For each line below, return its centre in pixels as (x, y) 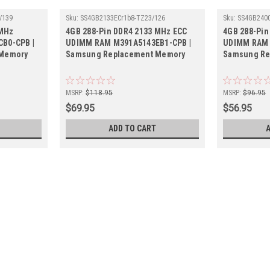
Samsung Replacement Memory (126, 54)
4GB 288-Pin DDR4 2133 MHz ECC (127, 31)
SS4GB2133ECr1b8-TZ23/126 (123, 18)
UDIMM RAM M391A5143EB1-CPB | (129, 42)
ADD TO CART (133, 128)
